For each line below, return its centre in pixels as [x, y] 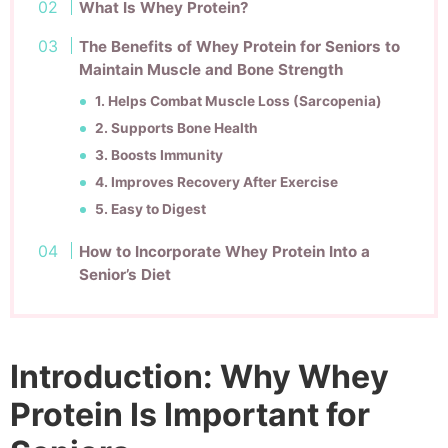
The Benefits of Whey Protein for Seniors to [240, 46]
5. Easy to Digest [151, 208]
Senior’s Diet [125, 274]
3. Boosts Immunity [159, 154]
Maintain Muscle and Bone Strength [211, 69]
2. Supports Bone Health [177, 127]
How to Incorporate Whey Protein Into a [225, 251]
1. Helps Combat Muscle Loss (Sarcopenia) [239, 100]
